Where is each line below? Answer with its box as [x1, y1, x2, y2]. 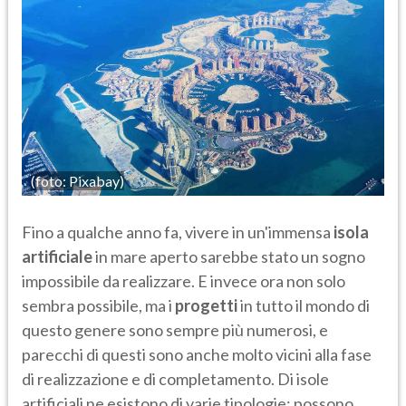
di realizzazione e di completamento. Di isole [22, 369, 329, 390]
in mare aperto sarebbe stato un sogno [92, 246, 365, 267]
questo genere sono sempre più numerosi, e [22, 320, 328, 341]
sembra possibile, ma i [22, 295, 175, 316]
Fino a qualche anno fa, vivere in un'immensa [22, 222, 333, 243]
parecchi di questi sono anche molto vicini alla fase [22, 344, 372, 365]
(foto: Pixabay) [31, 171, 124, 189]
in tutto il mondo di [237, 295, 370, 316]
